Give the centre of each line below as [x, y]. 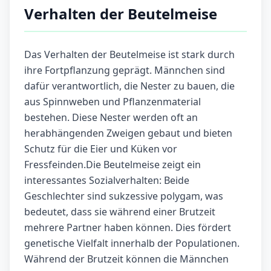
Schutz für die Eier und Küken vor [101, 149]
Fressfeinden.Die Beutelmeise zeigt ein [113, 165]
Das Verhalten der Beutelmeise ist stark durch [129, 55]
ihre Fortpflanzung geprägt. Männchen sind [125, 70]
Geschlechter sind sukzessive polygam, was [124, 196]
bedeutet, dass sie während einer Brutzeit [120, 212]
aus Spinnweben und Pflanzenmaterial [113, 102]
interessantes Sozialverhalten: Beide [107, 181]
